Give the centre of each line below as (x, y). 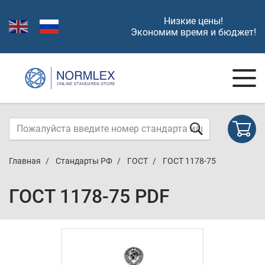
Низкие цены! (193, 21)
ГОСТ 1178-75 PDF (89, 196)
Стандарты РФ (84, 161)
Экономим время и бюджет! (193, 32)
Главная (25, 161)
